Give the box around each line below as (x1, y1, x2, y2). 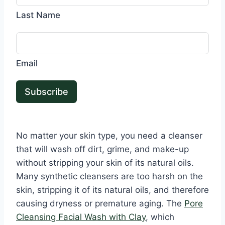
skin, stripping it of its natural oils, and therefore (16, 185, 209, 195)
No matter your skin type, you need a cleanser (16, 131, 202, 141)
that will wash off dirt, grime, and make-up (16, 144, 189, 155)
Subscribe (25, 86, 68, 97)
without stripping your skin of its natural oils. (16, 158, 194, 168)
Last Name (16, 10, 60, 21)
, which (146, 212, 174, 222)
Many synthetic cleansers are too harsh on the (16, 171, 203, 182)
